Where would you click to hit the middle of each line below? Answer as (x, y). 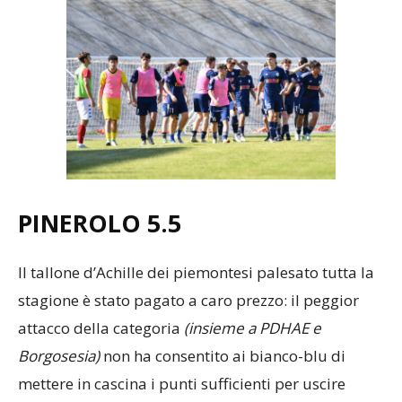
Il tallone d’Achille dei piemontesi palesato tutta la (196, 273)
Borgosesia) (59, 356)
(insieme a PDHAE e (253, 328)
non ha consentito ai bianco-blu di (223, 356)
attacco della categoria (101, 328)
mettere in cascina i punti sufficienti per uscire (182, 384)
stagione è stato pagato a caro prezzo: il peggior (188, 301)
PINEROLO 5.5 (100, 223)
